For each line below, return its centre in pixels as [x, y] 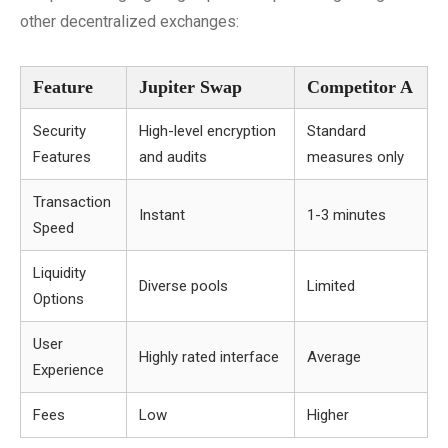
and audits [173, 157]
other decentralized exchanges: [129, 21]
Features [62, 157]
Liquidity [59, 273]
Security [59, 131]
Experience [68, 370]
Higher [328, 415]
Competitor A [360, 87]
